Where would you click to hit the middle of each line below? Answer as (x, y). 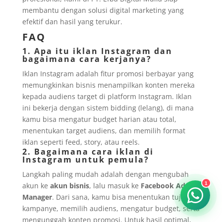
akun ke (36, 186)
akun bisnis (69, 186)
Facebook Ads (165, 186)
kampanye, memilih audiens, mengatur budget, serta (111, 209)
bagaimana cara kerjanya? (87, 59)
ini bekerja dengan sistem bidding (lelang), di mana (108, 108)
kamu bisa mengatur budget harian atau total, (99, 119)
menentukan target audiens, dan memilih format (104, 131)
